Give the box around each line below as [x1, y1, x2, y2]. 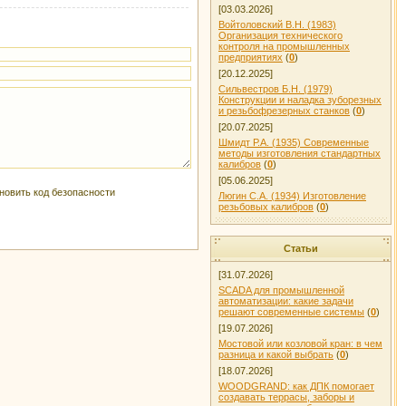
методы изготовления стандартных [218, 148, 381, 159]
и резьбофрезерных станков [218, 105, 350, 116]
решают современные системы [218, 306, 364, 317]
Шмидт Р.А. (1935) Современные [218, 137, 369, 148]
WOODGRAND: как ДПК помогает [218, 381, 374, 391]
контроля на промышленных [218, 41, 350, 52]
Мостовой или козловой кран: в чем [218, 338, 382, 349]
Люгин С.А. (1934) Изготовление [218, 190, 366, 201]
